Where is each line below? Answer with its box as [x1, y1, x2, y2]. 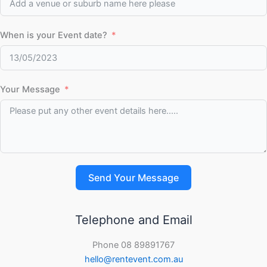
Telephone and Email [74, 213, 193, 228]
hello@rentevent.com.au [84, 254, 183, 265]
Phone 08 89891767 [92, 240, 175, 251]
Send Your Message [88, 172, 179, 184]
